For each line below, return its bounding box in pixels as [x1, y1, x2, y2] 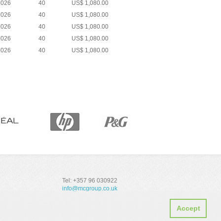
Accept [176, 204, 200, 213]
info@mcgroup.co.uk [62, 185, 117, 191]
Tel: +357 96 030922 [62, 178, 117, 184]
